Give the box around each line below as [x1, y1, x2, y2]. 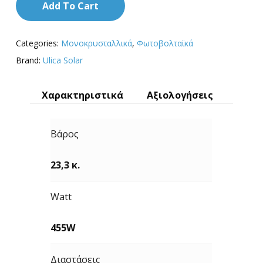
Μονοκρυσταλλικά [60, 38, 132, 49]
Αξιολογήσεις [146, 89, 213, 102]
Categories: [15, 38, 61, 49]
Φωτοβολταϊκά [136, 38, 193, 49]
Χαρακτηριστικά [41, 89, 123, 102]
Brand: [15, 55, 43, 66]
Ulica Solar [42, 55, 83, 66]
